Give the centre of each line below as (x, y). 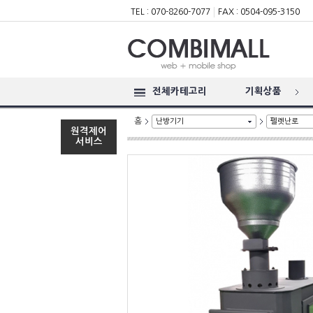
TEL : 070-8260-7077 (170, 12)
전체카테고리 (180, 91)
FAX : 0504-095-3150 (259, 12)
